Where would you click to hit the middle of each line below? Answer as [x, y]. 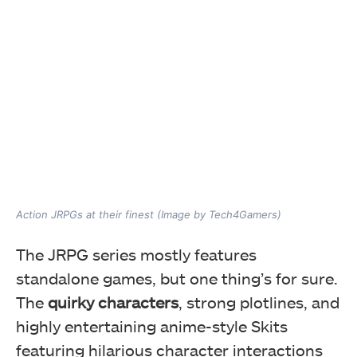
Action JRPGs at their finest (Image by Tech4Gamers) [149, 214]
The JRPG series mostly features [136, 254]
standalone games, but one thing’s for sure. [177, 278]
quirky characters [111, 302]
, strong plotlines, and [259, 302]
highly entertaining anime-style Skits [152, 326]
